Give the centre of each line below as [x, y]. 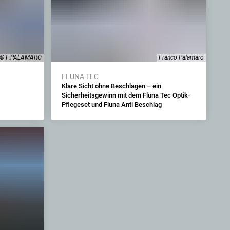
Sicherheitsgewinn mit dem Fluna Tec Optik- [126, 95]
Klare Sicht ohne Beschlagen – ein [111, 86]
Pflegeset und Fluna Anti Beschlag [111, 104]
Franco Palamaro [181, 57]
